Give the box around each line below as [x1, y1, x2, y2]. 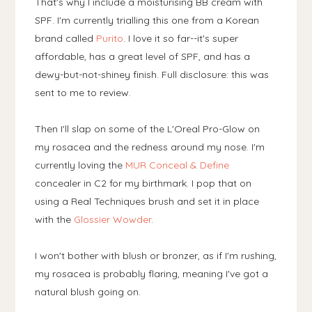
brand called [35, 31, 97, 45]
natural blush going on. [35, 285, 141, 298]
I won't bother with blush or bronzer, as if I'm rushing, [35, 249, 277, 262]
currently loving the [35, 158, 126, 171]
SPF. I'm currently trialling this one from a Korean [35, 13, 260, 26]
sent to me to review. [35, 86, 132, 99]
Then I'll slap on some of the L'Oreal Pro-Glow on [35, 122, 260, 135]
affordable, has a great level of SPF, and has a [35, 49, 251, 63]
